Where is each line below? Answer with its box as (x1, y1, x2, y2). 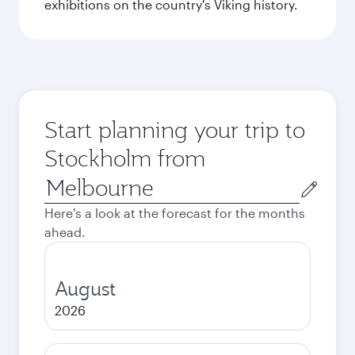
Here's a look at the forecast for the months (44, 205, 305, 220)
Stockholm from (44, 143, 205, 173)
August (55, 276, 116, 301)
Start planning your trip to (44, 115, 305, 144)
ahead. (44, 224, 86, 239)
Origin (44, 174, 81, 189)
